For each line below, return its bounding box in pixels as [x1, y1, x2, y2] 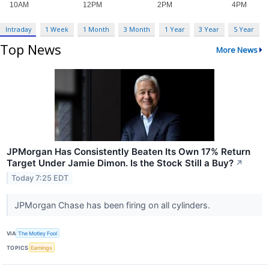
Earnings [31, 244, 53, 251]
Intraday [5, 25, 31, 34]
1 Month [83, 25, 110, 34]
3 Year [199, 25, 220, 34]
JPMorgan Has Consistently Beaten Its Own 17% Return [7, 146, 250, 158]
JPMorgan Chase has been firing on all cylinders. [14, 200, 213, 210]
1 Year [164, 25, 185, 34]
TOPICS [7, 244, 29, 251]
